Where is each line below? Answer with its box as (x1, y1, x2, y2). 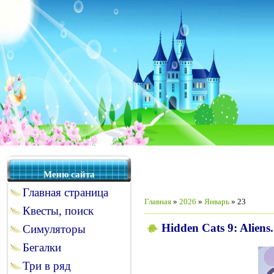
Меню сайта (43, 169, 95, 179)
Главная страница (23, 186, 108, 199)
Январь (204, 197, 229, 206)
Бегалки (23, 241, 61, 254)
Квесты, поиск (23, 204, 94, 217)
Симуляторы (23, 223, 86, 235)
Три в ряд (23, 259, 71, 272)
